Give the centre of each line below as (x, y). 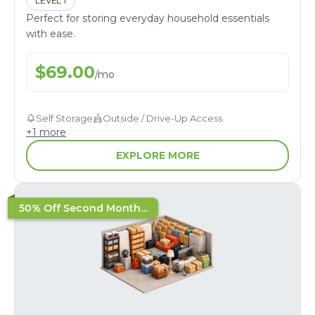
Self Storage (64, 118)
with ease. (51, 33)
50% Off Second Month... (83, 208)
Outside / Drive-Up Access (162, 118)
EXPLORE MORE (157, 155)
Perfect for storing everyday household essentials (148, 18)
